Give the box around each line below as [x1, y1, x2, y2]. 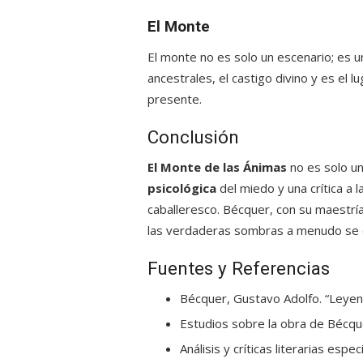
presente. [147, 91, 202, 107]
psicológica [147, 180, 216, 196]
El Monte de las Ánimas [147, 159, 287, 175]
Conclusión [147, 126, 239, 147]
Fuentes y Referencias [147, 258, 330, 279]
